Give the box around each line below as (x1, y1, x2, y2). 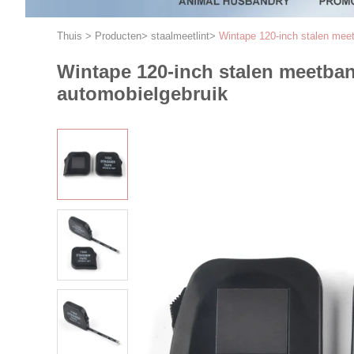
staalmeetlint (151, 30, 209, 42)
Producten (95, 30, 141, 42)
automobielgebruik (57, 83, 228, 104)
